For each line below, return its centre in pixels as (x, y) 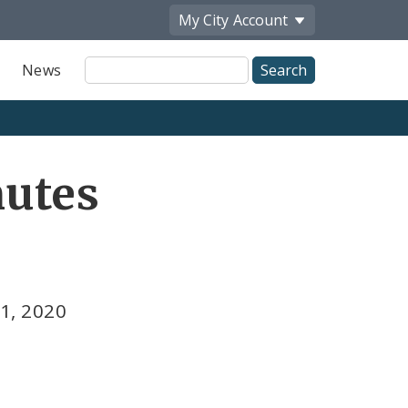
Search (109, 85)
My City (204, 20)
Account (260, 20)
